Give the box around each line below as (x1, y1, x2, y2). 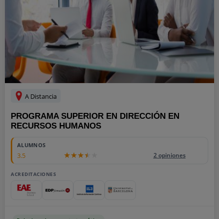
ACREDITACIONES (11, 171, 56, 177)
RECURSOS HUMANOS (11, 121, 101, 131)
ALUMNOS (17, 141, 46, 149)
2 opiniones (153, 151, 186, 159)
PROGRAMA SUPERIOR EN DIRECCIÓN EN (11, 111, 179, 121)
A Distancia (23, 92, 57, 101)
